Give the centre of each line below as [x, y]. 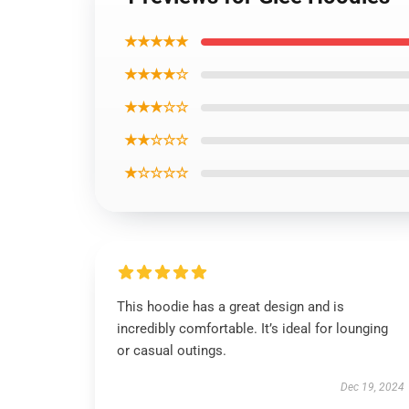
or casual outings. [172, 351]
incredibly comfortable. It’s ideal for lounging [252, 329]
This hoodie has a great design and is [231, 307]
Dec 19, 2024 [372, 387]
